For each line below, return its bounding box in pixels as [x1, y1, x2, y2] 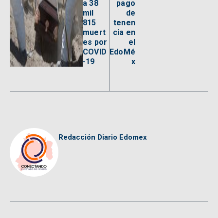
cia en [112, 27, 135, 37]
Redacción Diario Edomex [58, 132, 147, 142]
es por [83, 37, 108, 47]
